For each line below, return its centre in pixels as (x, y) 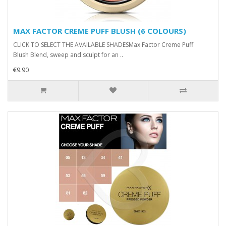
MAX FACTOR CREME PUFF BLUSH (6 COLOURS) (100, 31)
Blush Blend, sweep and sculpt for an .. (68, 55)
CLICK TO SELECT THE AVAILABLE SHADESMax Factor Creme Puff (103, 45)
